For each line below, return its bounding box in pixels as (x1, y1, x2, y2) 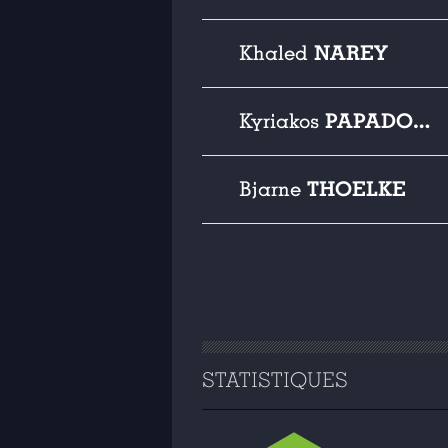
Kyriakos (239, 109, 325, 134)
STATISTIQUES (202, 368, 348, 393)
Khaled (239, 41, 314, 66)
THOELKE (307, 176, 406, 202)
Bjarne (239, 177, 307, 202)
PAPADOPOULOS (325, 108, 413, 134)
